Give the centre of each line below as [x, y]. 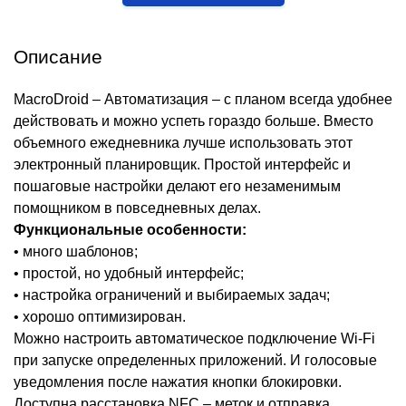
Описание [58, 57]
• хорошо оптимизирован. [100, 317]
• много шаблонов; [76, 252]
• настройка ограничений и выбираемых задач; [172, 295]
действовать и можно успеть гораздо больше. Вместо [193, 121]
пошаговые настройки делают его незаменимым [177, 187]
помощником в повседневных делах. [137, 208]
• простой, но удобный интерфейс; [129, 274]
